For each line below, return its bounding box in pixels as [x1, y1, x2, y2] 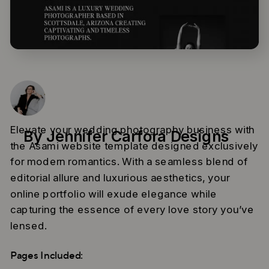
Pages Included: [10, 247, 83, 264]
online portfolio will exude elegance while [10, 187, 217, 201]
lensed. [10, 219, 47, 232]
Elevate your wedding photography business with [10, 123, 255, 136]
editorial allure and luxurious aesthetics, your [10, 171, 230, 184]
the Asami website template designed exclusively [10, 139, 258, 153]
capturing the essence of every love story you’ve [10, 203, 254, 216]
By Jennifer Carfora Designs [23, 127, 229, 145]
